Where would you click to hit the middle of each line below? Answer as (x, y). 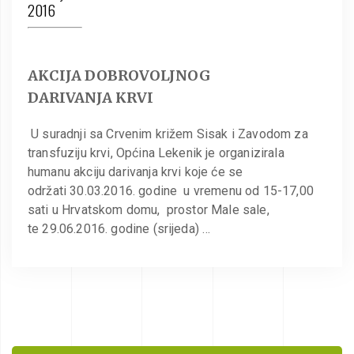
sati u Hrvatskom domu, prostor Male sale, (149, 209)
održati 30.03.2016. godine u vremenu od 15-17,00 (171, 190)
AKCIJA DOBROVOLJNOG (119, 75)
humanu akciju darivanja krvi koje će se (136, 171)
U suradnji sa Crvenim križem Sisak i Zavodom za (168, 134)
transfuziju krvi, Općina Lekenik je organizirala (156, 153)
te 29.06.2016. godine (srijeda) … (119, 228)
